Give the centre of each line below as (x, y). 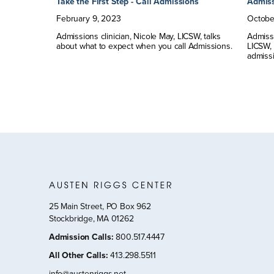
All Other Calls (77, 255)
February (73, 19)
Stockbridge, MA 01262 (91, 218)
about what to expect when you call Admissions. (144, 46)
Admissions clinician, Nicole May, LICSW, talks (139, 37)
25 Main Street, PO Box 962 (100, 206)
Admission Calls (80, 237)
